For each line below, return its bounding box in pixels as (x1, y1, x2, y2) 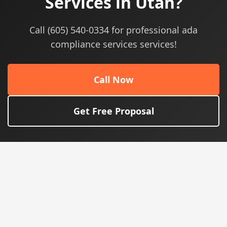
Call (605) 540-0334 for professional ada (29, 24, 198, 36)
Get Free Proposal (73, 105, 154, 117)
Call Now (94, 73, 133, 86)
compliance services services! (50, 38, 177, 50)
